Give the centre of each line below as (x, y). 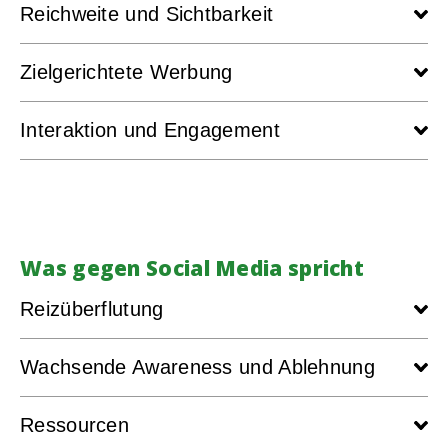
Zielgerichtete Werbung (126, 71)
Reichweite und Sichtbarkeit (147, 13)
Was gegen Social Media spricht (192, 267)
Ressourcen (74, 424)
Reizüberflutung (92, 308)
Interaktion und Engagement (150, 129)
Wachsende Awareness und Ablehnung (197, 366)
